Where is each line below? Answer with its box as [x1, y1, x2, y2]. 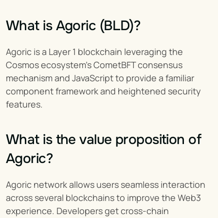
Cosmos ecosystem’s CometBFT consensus [6, 59, 182, 71]
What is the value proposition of [6, 131, 201, 148]
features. [6, 98, 43, 110]
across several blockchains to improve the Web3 [6, 192, 201, 203]
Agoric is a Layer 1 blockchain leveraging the [6, 46, 183, 57]
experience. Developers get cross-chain [6, 205, 169, 217]
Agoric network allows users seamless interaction [6, 179, 205, 190]
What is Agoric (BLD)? [6, 17, 141, 35]
